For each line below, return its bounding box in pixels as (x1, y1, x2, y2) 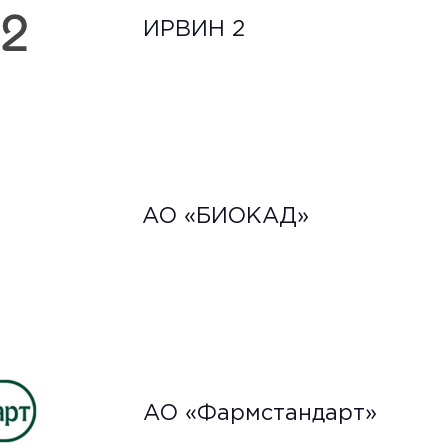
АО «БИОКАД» (142, 207, 309, 228)
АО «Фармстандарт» (143, 404, 377, 425)
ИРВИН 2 (143, 20, 245, 41)
